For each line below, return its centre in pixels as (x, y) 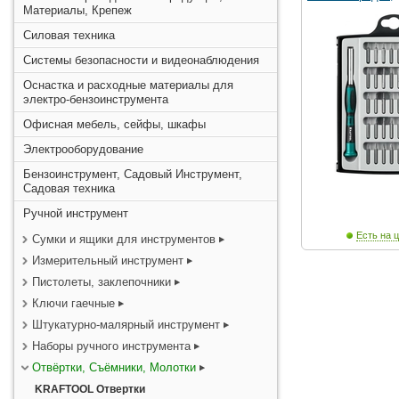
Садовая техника (69, 188)
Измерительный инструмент (110, 261)
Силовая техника (69, 35)
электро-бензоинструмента (96, 99)
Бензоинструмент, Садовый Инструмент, (133, 174)
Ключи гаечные (73, 303)
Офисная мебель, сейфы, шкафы (114, 124)
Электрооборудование (83, 149)
